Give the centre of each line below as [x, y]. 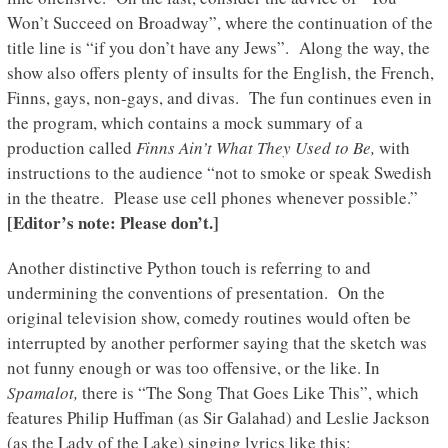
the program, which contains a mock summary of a [184, 123]
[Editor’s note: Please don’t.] [112, 223]
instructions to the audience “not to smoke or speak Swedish [219, 173]
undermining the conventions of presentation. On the [195, 293]
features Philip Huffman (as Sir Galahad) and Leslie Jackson [218, 418]
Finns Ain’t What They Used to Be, [255, 148]
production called [71, 148]
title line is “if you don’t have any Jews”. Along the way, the [218, 48]
